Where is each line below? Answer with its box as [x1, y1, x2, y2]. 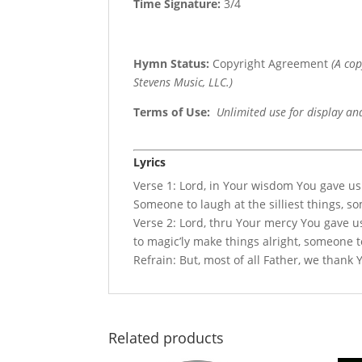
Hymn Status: [133, 56, 210, 72]
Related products [108, 328, 225, 348]
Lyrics [133, 154, 166, 170]
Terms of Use [133, 104, 208, 120]
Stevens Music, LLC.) [133, 74, 234, 90]
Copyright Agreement [209, 56, 332, 72]
